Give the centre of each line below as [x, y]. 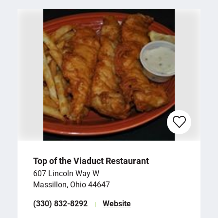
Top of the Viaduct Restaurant [91, 161]
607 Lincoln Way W [66, 173]
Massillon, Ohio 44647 [72, 184]
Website [117, 203]
